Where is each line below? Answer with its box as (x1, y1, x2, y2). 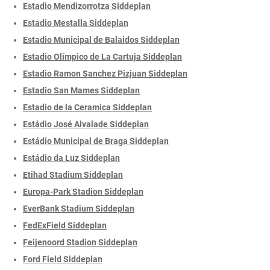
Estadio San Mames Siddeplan (23, 85, 140, 95)
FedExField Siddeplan (23, 220, 107, 230)
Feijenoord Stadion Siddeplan (23, 237, 137, 247)
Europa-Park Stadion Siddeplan (23, 186, 143, 196)
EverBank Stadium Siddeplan (23, 203, 134, 213)
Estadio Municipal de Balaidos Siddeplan (23, 34, 180, 45)
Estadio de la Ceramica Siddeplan (23, 102, 152, 112)
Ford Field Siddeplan (23, 254, 102, 264)
